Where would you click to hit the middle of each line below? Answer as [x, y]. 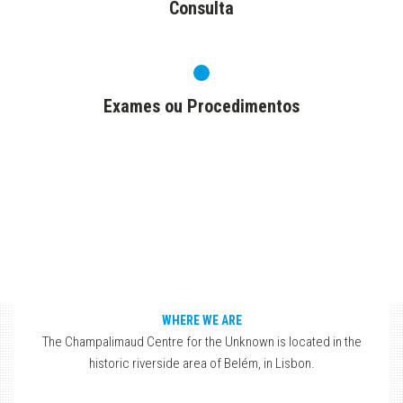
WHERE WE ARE [201, 320]
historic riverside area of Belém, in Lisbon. [201, 363]
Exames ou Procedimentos [201, 106]
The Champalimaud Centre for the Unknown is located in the [201, 342]
